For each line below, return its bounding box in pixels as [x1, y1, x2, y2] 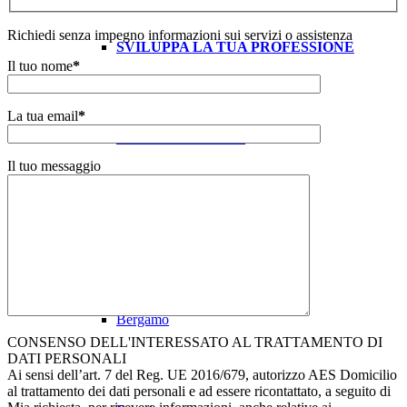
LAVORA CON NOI [116, 130, 245, 145]
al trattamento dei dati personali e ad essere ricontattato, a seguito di [7, 383, 391, 399]
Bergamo [116, 312, 169, 327]
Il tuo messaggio [7, 158, 101, 174]
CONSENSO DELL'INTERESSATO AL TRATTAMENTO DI [7, 334, 382, 350]
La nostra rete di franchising [80, 221, 240, 236]
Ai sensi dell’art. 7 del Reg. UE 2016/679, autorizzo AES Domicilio [7, 367, 397, 382]
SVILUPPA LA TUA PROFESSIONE [116, 39, 354, 55]
